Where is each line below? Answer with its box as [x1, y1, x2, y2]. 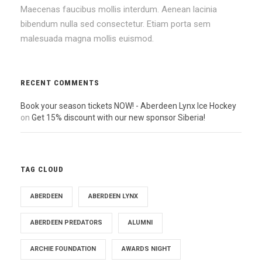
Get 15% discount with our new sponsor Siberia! [32, 112, 205, 122]
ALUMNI [128, 218, 153, 226]
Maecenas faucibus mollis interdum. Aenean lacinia [20, 4, 217, 15]
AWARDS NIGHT [122, 244, 171, 253]
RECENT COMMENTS [20, 78, 99, 87]
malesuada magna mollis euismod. [20, 33, 154, 44]
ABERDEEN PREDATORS [30, 218, 102, 226]
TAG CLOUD [20, 164, 64, 174]
